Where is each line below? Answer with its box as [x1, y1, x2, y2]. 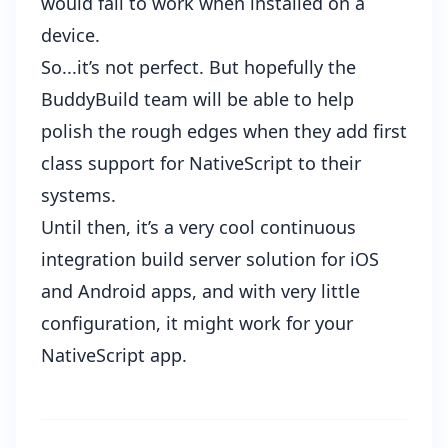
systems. [41, 182, 116, 207]
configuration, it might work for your [41, 310, 353, 335]
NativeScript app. [41, 342, 187, 367]
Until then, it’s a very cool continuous [41, 214, 356, 239]
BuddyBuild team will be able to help [41, 86, 354, 111]
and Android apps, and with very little [41, 278, 360, 303]
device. [41, 22, 100, 47]
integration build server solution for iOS [41, 246, 379, 271]
